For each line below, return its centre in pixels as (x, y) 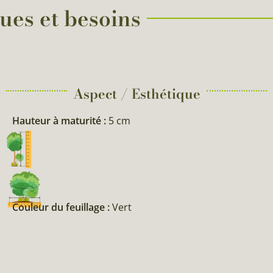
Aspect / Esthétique (136, 94)
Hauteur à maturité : (60, 120)
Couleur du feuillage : (62, 207)
